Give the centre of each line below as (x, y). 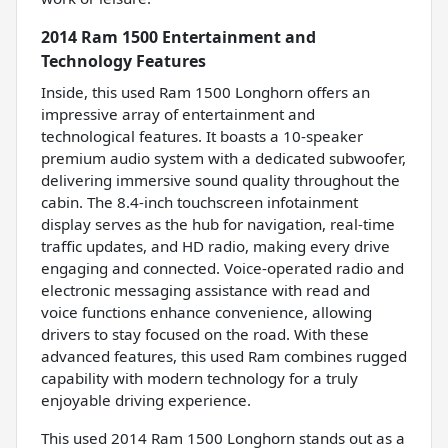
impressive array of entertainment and (178, 113)
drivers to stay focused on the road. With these (205, 333)
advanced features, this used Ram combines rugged (224, 355)
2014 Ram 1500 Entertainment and (178, 36)
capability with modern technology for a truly (199, 377)
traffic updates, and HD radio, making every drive (215, 245)
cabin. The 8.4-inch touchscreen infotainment (199, 201)
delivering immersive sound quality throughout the (220, 179)
